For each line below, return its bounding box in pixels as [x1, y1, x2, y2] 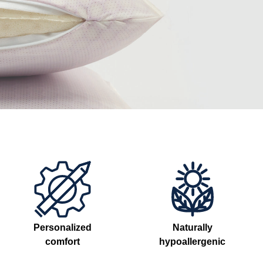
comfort [45, 237, 80, 247]
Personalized [33, 222, 92, 233]
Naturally [172, 222, 213, 233]
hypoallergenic [159, 237, 226, 247]
